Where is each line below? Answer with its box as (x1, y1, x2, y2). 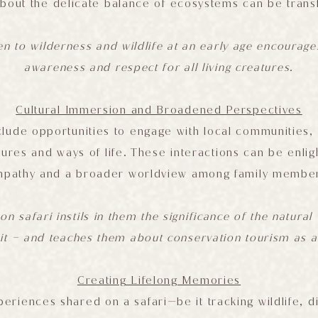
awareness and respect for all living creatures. (24, 60, 294, 75)
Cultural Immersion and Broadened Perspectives (16, 103, 302, 118)
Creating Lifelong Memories (77, 273, 241, 288)
